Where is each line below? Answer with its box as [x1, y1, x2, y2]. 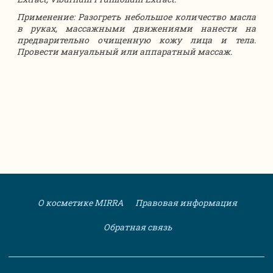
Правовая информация [133, 196, 237, 208]
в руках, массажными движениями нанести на [17, 22, 256, 34]
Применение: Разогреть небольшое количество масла [17, 10, 256, 23]
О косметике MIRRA [36, 196, 123, 208]
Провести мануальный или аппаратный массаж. [17, 45, 232, 57]
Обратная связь [101, 221, 172, 233]
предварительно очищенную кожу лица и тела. [17, 34, 256, 46]
